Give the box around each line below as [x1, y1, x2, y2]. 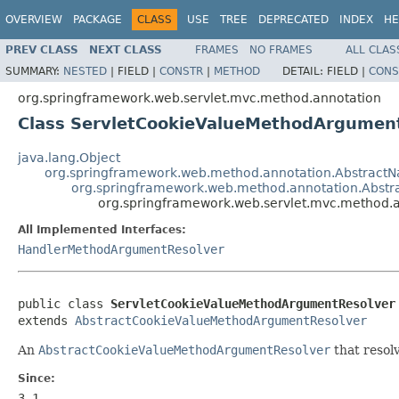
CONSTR [159, 64, 203, 77]
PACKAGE [73, 13, 122, 26]
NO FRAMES [249, 43, 313, 56]
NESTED [63, 64, 107, 77]
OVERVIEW [5, 13, 62, 26]
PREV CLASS [5, 43, 78, 56]
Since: [18, 371, 55, 385]
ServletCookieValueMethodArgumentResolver [110, 296, 395, 311]
